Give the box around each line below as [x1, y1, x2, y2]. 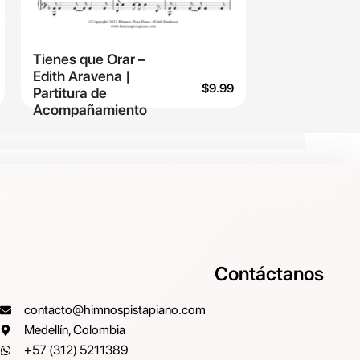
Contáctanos [215, 262, 325, 285]
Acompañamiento [32, 100, 147, 118]
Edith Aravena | [32, 67, 130, 84]
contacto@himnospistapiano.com [24, 302, 207, 317]
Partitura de [32, 84, 107, 101]
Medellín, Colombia [24, 322, 126, 337]
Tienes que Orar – [32, 50, 145, 67]
